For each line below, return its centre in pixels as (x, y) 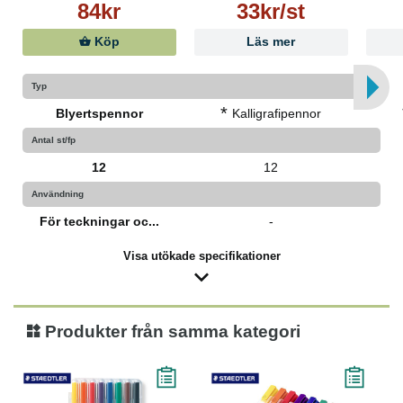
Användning (58, 194)
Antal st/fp (54, 140)
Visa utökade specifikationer (201, 256)
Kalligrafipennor (277, 113)
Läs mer (271, 42)
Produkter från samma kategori (170, 331)
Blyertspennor (99, 113)
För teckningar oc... (99, 221)
